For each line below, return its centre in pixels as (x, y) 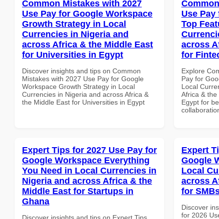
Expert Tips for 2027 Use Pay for (89, 150)
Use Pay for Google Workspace (87, 13)
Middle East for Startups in (78, 191)
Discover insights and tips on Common (81, 71)
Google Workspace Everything (86, 160)
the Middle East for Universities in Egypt (83, 102)
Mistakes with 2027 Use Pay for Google (83, 78)
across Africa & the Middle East (88, 44)
